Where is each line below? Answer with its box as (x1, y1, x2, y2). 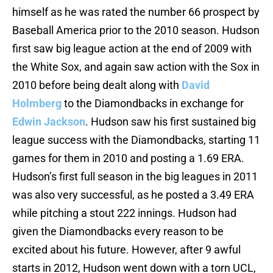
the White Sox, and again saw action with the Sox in (12, 60, 260, 74)
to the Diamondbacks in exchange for (62, 97, 244, 110)
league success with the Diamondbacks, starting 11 (12, 133, 260, 147)
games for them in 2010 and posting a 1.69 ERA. (12, 152, 244, 165)
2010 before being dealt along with (12, 79, 182, 92)
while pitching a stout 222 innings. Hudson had (12, 207, 236, 220)
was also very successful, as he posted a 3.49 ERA (12, 188, 254, 202)
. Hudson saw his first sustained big (85, 115, 256, 129)
